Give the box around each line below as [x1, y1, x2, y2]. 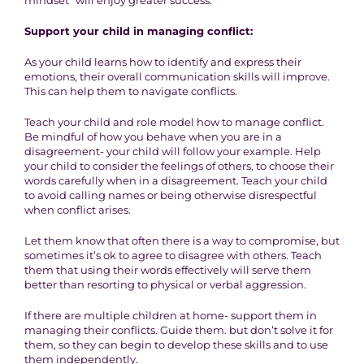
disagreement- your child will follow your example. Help [24, 145, 321, 158]
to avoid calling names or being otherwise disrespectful [24, 188, 317, 202]
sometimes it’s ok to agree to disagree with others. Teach [24, 249, 322, 262]
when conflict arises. [24, 203, 133, 217]
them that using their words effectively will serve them [24, 263, 311, 277]
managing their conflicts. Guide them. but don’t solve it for [24, 323, 333, 337]
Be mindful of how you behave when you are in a [24, 130, 282, 144]
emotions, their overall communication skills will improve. [24, 70, 330, 84]
